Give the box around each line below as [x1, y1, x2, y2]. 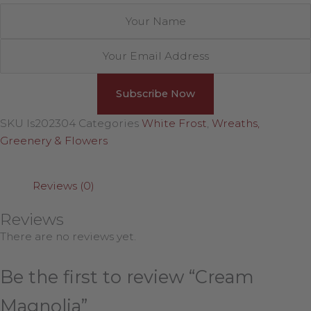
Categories [78, 116, 139, 130]
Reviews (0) [32, 178, 94, 192]
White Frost [142, 116, 207, 130]
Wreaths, [212, 116, 260, 130]
